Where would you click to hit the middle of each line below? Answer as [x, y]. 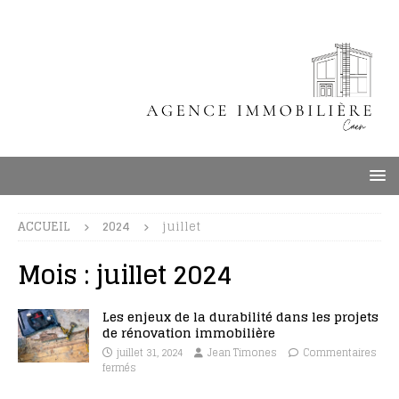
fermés [119, 368]
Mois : [57, 275]
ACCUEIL [44, 227]
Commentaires [340, 353]
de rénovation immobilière [189, 333]
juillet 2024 [164, 275]
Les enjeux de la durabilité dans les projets [240, 317]
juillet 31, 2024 [150, 353]
